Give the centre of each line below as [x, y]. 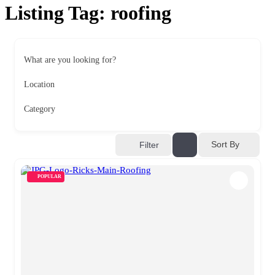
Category [40, 109]
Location [39, 84]
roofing [141, 13]
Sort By [225, 145]
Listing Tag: [58, 13]
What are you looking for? [70, 60]
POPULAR [49, 176]
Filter [149, 145]
